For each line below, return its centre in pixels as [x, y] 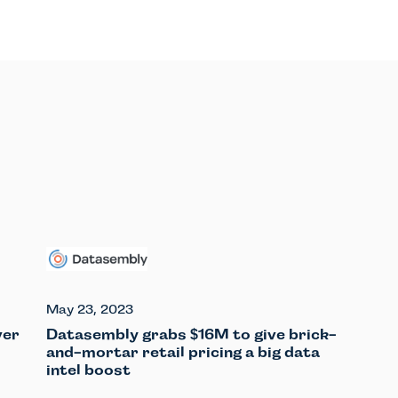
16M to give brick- [266, 334]
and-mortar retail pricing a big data [183, 352]
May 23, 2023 [90, 309]
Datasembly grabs [118, 334]
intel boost [88, 370]
